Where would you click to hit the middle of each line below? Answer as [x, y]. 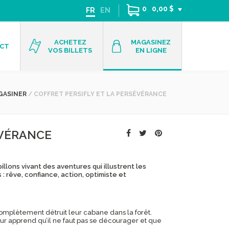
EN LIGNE [151, 50]
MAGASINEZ [151, 42]
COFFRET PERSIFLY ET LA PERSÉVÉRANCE [99, 94]
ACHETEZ [70, 42]
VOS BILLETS [70, 50]
